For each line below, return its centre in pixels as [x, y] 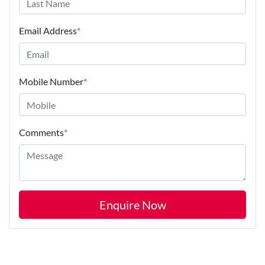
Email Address [48, 31]
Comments [41, 132]
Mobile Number [51, 82]
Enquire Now [132, 205]
